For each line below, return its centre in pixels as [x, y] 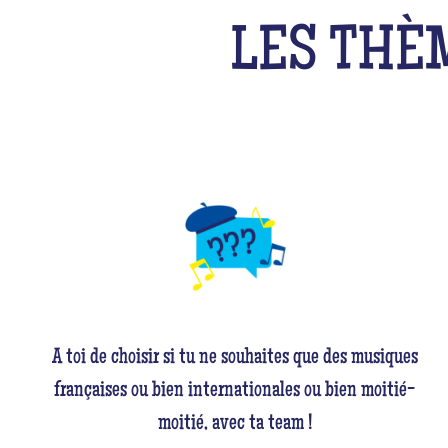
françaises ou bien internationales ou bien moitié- [235, 391]
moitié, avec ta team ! [234, 424]
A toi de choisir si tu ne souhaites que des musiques [234, 358]
